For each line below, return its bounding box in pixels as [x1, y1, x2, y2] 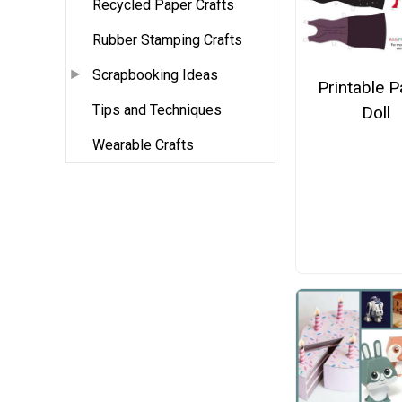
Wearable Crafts [92, 136, 194, 154]
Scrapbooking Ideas [92, 66, 218, 84]
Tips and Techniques [92, 101, 222, 119]
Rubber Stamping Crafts [92, 31, 242, 49]
